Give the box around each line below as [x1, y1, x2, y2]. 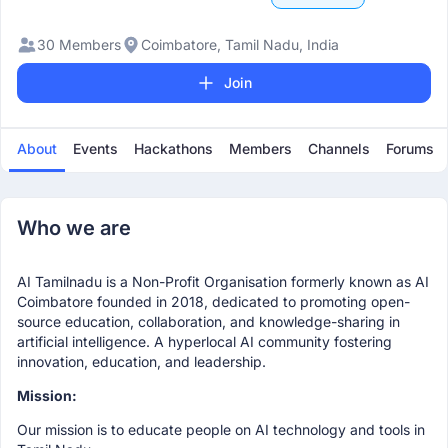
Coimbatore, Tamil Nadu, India [141, 36, 339, 54]
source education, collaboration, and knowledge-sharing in [17, 313, 400, 331]
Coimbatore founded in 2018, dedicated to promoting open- [17, 293, 410, 311]
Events [73, 140, 118, 158]
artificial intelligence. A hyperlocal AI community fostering [17, 333, 392, 351]
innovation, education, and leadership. [17, 353, 266, 371]
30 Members [37, 36, 121, 54]
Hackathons [134, 140, 213, 158]
